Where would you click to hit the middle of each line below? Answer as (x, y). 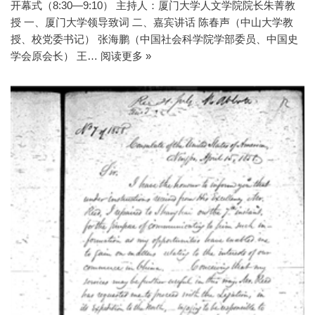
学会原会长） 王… (56, 56)
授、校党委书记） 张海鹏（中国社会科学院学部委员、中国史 (154, 39)
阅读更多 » (126, 56)
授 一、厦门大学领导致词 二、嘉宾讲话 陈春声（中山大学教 (152, 22)
